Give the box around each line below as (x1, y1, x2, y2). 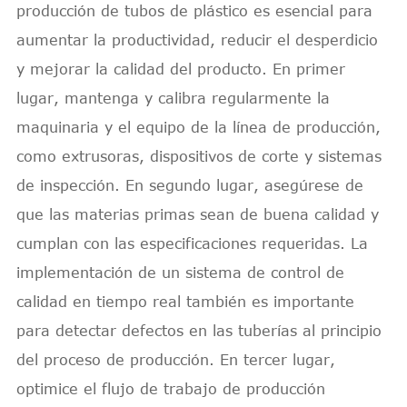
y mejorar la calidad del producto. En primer (15, 60, 345, 77)
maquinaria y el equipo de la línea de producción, (15, 118, 381, 135)
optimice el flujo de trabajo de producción (15, 380, 325, 397)
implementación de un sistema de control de (15, 263, 344, 281)
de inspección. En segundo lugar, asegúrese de (15, 176, 363, 194)
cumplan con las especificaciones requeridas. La (15, 234, 368, 252)
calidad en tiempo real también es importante (15, 293, 354, 310)
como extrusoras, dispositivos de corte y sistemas (15, 147, 382, 164)
